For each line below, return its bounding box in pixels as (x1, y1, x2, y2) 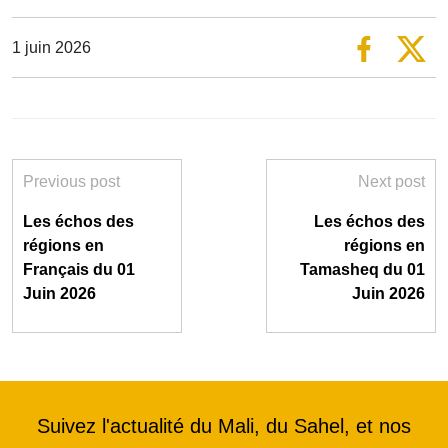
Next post (358, 173, 425, 191)
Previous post (23, 173, 120, 191)
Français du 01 (23, 261, 135, 279)
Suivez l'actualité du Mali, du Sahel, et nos (37, 415, 411, 438)
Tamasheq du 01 (300, 261, 425, 279)
